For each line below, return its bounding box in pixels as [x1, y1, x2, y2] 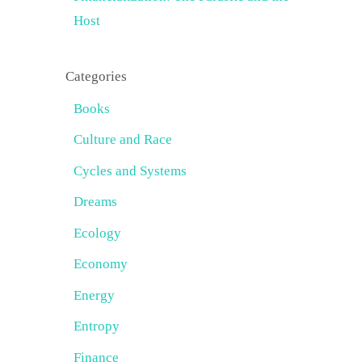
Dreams [74, 194, 117, 209]
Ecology [74, 225, 121, 241]
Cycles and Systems [74, 162, 187, 179]
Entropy [74, 318, 120, 334]
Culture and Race [74, 132, 172, 147]
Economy [74, 256, 128, 271]
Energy [74, 287, 115, 303]
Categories [65, 68, 127, 84]
